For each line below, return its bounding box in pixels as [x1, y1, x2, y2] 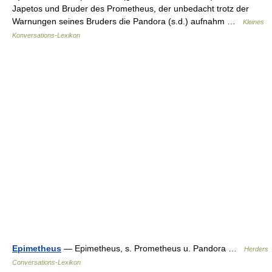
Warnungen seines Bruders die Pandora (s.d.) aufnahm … [12, 16, 243, 26]
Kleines [243, 18, 264, 25]
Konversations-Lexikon [12, 32, 80, 39]
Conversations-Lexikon [12, 259, 81, 266]
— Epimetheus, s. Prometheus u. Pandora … [61, 243, 244, 253]
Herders [244, 245, 268, 253]
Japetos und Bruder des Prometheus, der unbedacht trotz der [12, 4, 249, 13]
